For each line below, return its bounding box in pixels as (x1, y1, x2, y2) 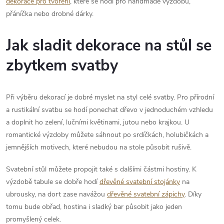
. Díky (184, 189, 201, 199)
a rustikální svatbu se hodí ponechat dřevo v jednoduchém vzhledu (6, 104, 213, 114)
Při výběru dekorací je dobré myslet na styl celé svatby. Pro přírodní (6, 92, 214, 102)
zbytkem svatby (6, 54, 118, 76)
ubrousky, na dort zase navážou (6, 189, 107, 199)
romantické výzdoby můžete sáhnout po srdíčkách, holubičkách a (6, 129, 208, 139)
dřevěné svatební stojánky (99, 176, 180, 186)
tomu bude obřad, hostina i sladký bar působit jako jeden (6, 201, 182, 211)
